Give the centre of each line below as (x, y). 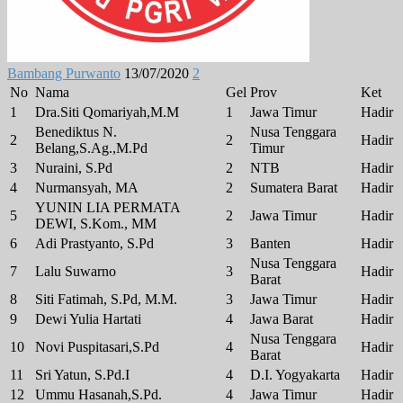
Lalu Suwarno (76, 272)
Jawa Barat (282, 319)
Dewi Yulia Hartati (88, 319)
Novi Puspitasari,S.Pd (97, 347)
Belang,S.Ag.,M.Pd (91, 148)
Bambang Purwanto (64, 74)
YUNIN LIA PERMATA (107, 208)
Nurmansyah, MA (87, 188)
